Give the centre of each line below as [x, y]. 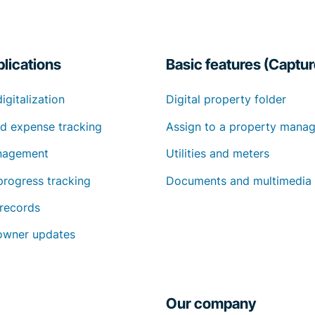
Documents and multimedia [238, 180]
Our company [211, 304]
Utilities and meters [217, 154]
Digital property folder [226, 99]
